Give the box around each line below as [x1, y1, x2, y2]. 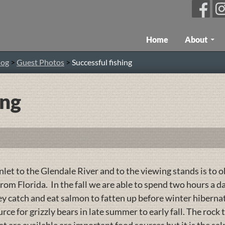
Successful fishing [72, 57, 132, 67]
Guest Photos [17, 57, 64, 67]
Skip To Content [146, 28, 203, 38]
